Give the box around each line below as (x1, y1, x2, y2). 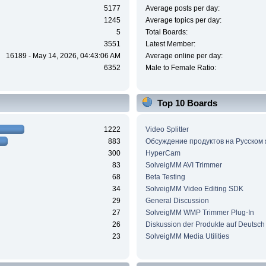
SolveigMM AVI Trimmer (145, 160, 222, 169)
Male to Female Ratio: (145, 64, 216, 72)
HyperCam (145, 148, 180, 157)
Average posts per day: (145, 4, 220, 13)
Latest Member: (145, 40, 195, 49)
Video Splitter (145, 125, 189, 134)
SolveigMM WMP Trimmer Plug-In (145, 208, 254, 217)
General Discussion (145, 196, 209, 205)
